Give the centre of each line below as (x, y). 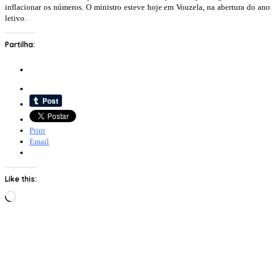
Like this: (21, 179)
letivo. (16, 18)
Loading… (33, 195)
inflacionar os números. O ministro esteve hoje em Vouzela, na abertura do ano (137, 7)
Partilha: (20, 44)
